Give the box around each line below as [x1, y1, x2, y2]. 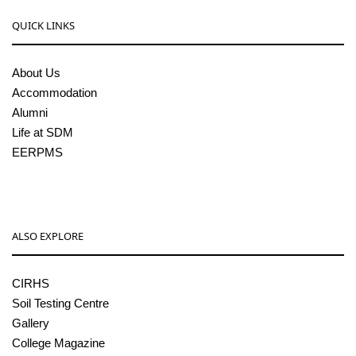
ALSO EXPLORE [12, 229, 83, 244]
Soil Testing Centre [12, 296, 109, 311]
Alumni [12, 106, 48, 120]
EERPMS [12, 145, 63, 160]
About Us [12, 66, 60, 80]
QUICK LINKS [12, 18, 75, 33]
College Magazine [12, 336, 105, 350]
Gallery [12, 316, 49, 331]
